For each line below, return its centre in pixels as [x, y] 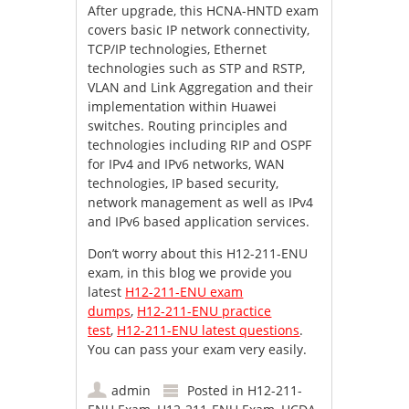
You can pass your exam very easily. [198, 350]
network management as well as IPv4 [201, 203]
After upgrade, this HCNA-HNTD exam [204, 11]
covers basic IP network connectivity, [199, 30]
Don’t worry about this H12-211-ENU [198, 254]
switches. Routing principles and [188, 126]
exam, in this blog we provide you [190, 273]
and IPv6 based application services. [199, 222]
